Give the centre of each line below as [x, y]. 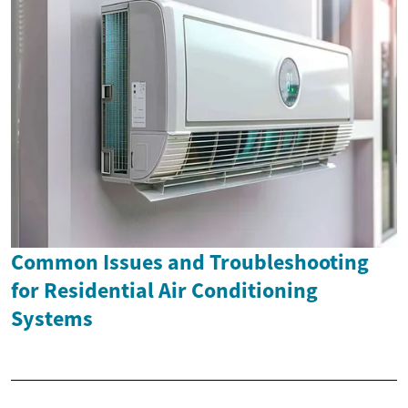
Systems [52, 319]
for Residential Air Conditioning [164, 291]
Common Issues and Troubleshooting [190, 262]
